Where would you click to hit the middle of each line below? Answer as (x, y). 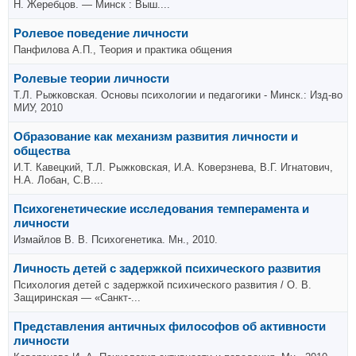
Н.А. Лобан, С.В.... (58, 180)
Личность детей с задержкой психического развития (167, 268)
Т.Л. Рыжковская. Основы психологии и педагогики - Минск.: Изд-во (178, 95)
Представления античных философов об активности (170, 326)
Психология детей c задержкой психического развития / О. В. (163, 284)
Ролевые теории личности (91, 78)
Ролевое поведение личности (101, 33)
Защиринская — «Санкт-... (77, 297)
